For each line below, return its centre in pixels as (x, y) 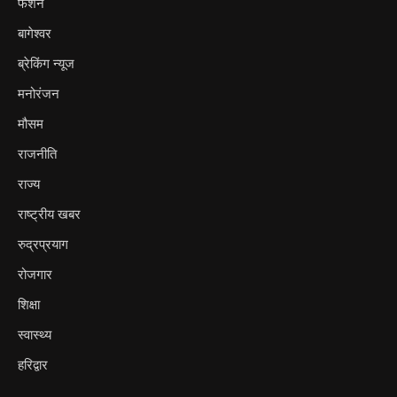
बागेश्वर (35, 33)
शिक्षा (29, 304)
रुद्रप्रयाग (43, 244)
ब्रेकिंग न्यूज (46, 63)
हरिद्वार (33, 365)
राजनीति (37, 154)
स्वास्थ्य (35, 335)
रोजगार (35, 274)
